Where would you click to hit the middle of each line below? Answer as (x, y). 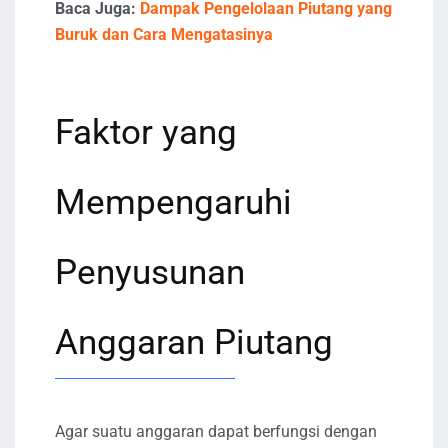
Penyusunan (150, 272)
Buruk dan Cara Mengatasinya (164, 34)
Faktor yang (146, 132)
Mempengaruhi (173, 202)
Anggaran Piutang (194, 342)
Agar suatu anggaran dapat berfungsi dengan (216, 431)
